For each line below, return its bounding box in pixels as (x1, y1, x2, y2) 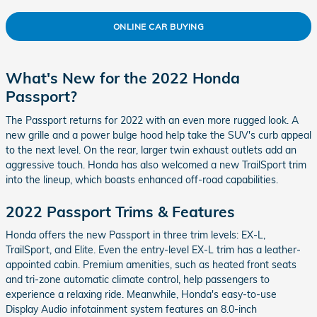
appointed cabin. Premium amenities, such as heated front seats (6, 258, 296, 272)
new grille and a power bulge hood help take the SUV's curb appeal (6, 128, 311, 142)
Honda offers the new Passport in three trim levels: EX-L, (6, 229, 265, 242)
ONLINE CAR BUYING (113, 21, 204, 32)
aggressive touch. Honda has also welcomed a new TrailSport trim (6, 158, 306, 171)
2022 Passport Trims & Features (6, 202, 235, 221)
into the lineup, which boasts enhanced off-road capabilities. (6, 173, 278, 186)
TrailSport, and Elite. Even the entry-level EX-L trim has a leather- (6, 243, 301, 257)
